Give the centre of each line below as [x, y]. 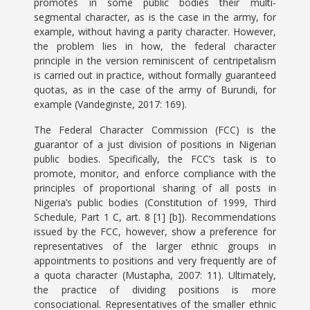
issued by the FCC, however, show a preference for [155, 231]
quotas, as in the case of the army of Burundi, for [155, 90]
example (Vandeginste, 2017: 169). [111, 104]
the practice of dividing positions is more [155, 290]
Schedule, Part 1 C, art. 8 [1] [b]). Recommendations [155, 217]
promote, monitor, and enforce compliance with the [155, 173]
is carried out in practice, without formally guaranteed [155, 75]
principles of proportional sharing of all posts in [155, 188]
